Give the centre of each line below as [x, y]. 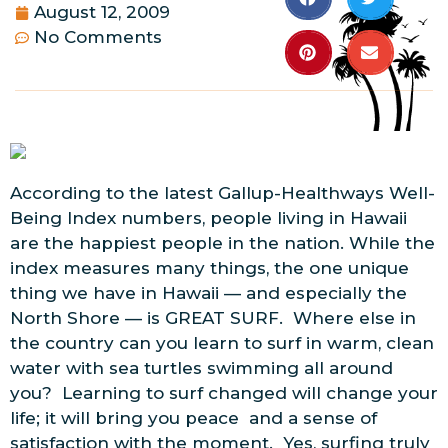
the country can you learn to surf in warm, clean [222, 342]
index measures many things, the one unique [209, 267]
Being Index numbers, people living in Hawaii [208, 217]
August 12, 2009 [102, 12]
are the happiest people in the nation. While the [222, 242]
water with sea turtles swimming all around [201, 367]
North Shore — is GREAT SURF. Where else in [213, 317]
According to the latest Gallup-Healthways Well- [222, 192]
